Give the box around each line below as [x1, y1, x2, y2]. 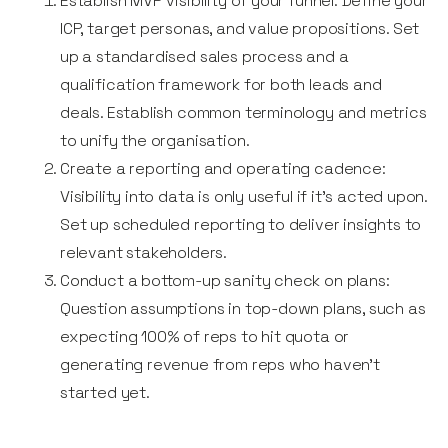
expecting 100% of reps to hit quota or [60, 326, 350, 348]
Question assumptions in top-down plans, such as [60, 298, 426, 320]
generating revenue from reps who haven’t [60, 354, 380, 376]
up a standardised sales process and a [60, 46, 349, 68]
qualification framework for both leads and [60, 74, 382, 96]
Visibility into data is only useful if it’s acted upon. [60, 186, 428, 208]
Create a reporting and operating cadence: [60, 158, 386, 180]
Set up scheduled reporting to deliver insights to [60, 214, 422, 236]
